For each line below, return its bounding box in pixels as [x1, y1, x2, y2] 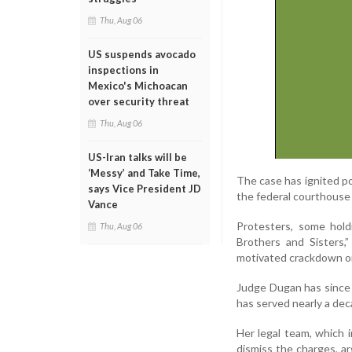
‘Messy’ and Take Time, [88, 167, 200, 179]
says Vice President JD [88, 182, 201, 195]
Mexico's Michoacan [88, 79, 188, 92]
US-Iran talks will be [88, 151, 187, 163]
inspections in [88, 64, 159, 76]
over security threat [88, 95, 189, 108]
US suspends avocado [88, 48, 196, 60]
